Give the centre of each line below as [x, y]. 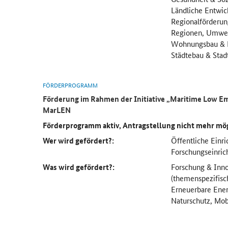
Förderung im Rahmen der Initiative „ [107, 98]
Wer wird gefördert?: [79, 140]
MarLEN [57, 110]
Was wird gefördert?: [79, 167]
